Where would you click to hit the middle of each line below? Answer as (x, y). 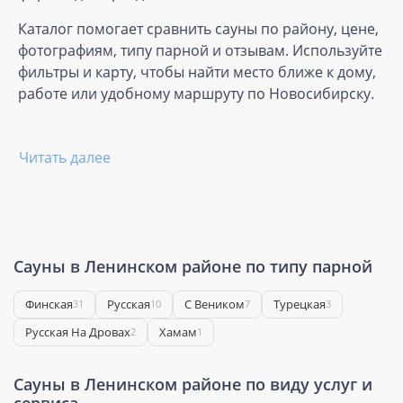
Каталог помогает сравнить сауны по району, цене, (198, 28)
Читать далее (65, 157)
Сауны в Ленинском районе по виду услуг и (193, 384)
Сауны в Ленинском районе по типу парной (193, 266)
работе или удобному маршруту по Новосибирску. (196, 93)
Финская (49, 304)
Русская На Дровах (78, 331)
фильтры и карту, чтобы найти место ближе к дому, (197, 72)
